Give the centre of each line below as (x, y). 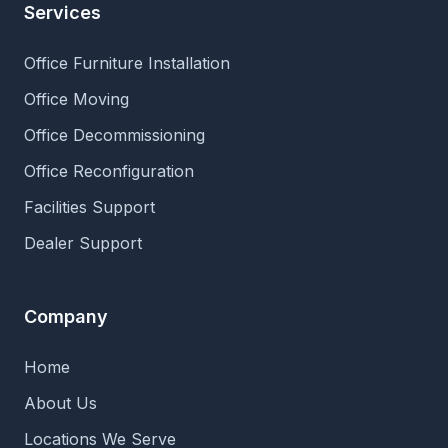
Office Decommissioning (114, 135)
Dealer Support (83, 243)
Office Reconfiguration (109, 171)
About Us (60, 403)
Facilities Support (89, 207)
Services (62, 12)
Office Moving (76, 99)
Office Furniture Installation (127, 63)
